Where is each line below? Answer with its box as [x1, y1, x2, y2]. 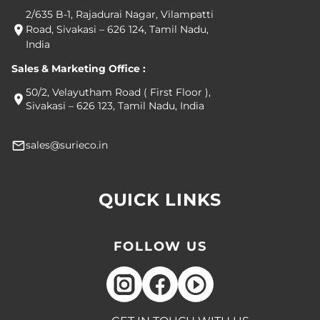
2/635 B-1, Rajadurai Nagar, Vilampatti [26, 8, 214, 21]
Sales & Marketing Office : [11, 62, 146, 76]
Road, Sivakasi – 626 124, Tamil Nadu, [26, 23, 209, 36]
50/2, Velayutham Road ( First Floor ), [26, 86, 211, 99]
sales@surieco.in [26, 139, 108, 152]
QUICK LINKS [99, 189, 221, 211]
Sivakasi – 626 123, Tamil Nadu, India [26, 99, 204, 113]
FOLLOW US [113, 239, 207, 254]
